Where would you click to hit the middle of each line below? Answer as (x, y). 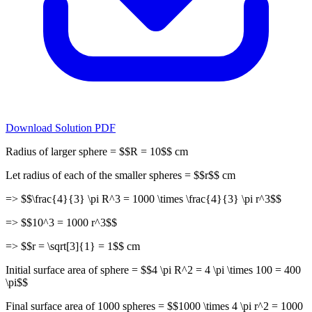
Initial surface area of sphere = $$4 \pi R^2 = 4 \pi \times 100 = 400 (153, 270)
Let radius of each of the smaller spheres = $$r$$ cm (120, 175)
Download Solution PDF (61, 127)
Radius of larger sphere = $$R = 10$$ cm (97, 151)
